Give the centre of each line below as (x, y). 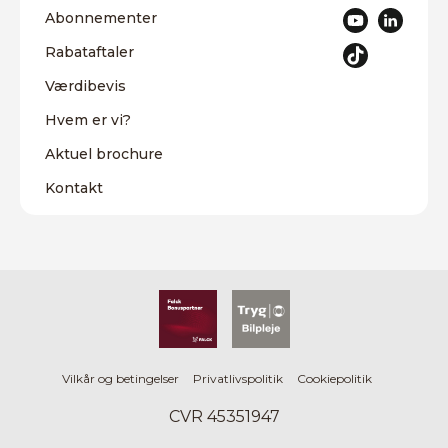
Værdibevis (85, 86)
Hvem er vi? (88, 120)
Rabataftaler (89, 52)
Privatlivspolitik (238, 379)
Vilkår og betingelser (120, 379)
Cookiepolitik (334, 379)
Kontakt (74, 188)
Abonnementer (101, 18)
